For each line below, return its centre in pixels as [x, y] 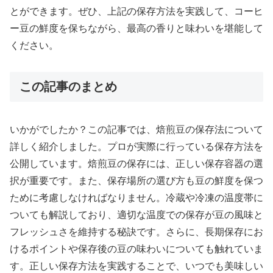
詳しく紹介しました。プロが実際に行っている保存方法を [136, 146]
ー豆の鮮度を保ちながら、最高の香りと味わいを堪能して [136, 28]
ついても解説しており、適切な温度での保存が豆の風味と [136, 214]
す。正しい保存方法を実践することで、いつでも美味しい [136, 266]
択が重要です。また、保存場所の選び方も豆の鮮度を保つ [136, 180]
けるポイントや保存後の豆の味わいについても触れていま [136, 249]
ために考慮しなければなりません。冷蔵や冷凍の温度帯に [136, 197]
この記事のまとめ [68, 86]
